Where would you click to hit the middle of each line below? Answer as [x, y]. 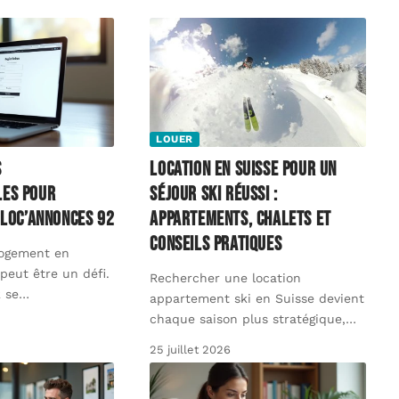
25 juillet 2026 [191, 350]
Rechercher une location [226, 278]
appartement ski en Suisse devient [257, 299]
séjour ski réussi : [214, 195]
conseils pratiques [216, 245]
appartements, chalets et [240, 220]
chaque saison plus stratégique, [248, 319]
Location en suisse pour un [244, 170]
